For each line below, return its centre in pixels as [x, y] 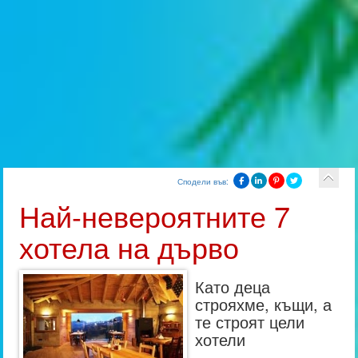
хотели [221, 339]
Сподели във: [203, 181]
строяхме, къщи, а [264, 304]
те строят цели [250, 322]
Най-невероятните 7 [155, 215]
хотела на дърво [129, 247]
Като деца [233, 286]
